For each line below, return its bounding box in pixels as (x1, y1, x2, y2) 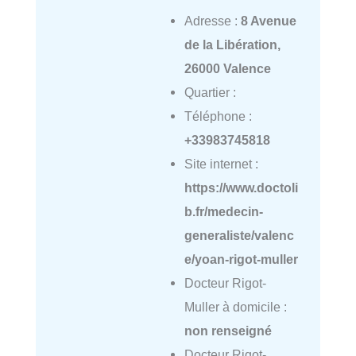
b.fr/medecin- (184, 204, 263, 219)
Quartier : (184, 85, 236, 100)
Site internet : (184, 157, 258, 172)
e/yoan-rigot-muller (184, 252, 298, 267)
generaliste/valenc (184, 228, 294, 243)
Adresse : (184, 14, 241, 29)
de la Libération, (184, 37, 281, 52)
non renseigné (184, 323, 272, 339)
